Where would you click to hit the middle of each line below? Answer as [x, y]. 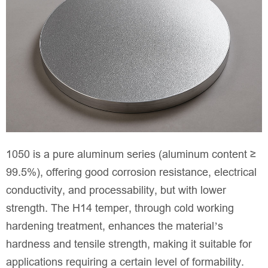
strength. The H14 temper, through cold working [120, 208]
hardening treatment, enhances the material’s [115, 226]
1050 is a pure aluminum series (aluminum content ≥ [131, 154]
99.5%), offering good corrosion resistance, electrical [131, 172]
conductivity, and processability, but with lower [116, 190]
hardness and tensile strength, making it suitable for [129, 244]
